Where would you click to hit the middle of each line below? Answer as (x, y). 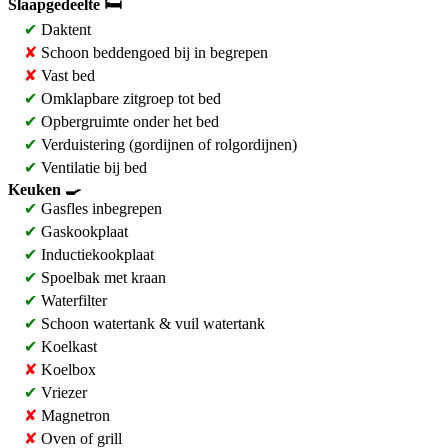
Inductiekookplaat (95, 254)
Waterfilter (72, 300)
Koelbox (66, 369)
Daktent (64, 29)
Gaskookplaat (82, 231)
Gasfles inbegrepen (99, 208)
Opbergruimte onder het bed (128, 121)
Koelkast (67, 346)
